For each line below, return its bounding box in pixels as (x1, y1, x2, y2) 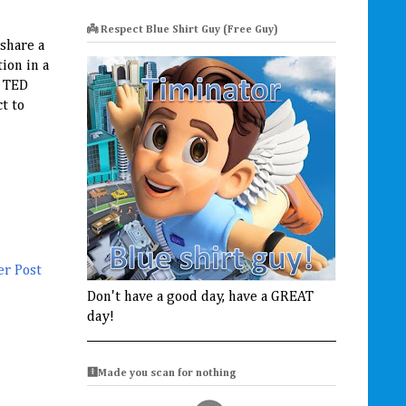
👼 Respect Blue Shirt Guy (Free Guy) (87, 24, 278, 35)
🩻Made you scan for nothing (87, 368, 237, 380)
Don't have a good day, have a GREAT (87, 289, 314, 304)
